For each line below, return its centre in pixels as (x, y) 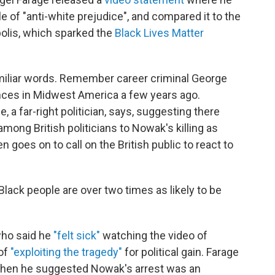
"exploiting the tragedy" (66, 252)
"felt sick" (77, 236)
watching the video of (154, 236)
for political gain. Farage (180, 252)
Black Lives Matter (159, 33)
